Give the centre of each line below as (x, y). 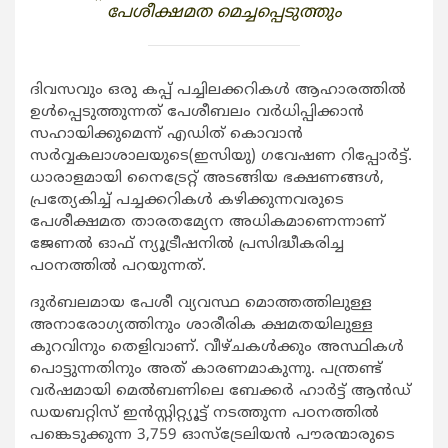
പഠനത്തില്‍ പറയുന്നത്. (118, 266)
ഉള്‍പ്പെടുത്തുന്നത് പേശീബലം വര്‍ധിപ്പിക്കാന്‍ (197, 112)
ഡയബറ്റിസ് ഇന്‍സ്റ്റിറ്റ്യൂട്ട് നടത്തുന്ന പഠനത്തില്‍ (204, 413)
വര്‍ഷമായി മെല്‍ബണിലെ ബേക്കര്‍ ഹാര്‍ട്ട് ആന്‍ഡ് (220, 391)
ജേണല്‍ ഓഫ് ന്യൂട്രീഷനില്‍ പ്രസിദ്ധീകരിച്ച (187, 244)
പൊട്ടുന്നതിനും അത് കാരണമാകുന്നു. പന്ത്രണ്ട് (206, 369)
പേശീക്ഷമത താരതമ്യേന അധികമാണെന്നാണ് (207, 222)
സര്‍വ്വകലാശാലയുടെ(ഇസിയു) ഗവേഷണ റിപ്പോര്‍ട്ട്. (221, 156)
